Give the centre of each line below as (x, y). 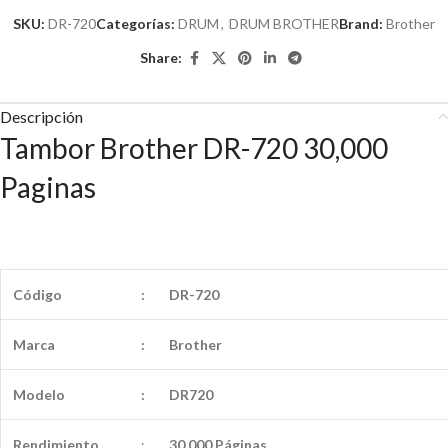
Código (37, 294)
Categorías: (135, 23)
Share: (161, 58)
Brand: (362, 23)
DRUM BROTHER (284, 23)
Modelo (39, 394)
